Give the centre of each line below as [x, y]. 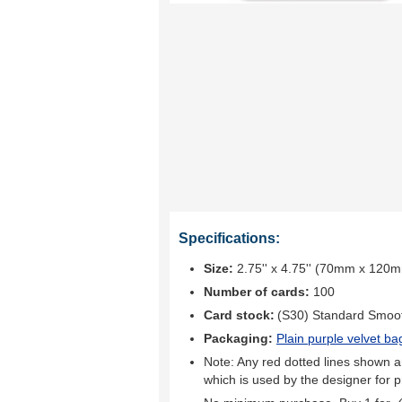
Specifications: [229, 238]
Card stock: [239, 315]
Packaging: [240, 338]
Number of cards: [257, 292]
